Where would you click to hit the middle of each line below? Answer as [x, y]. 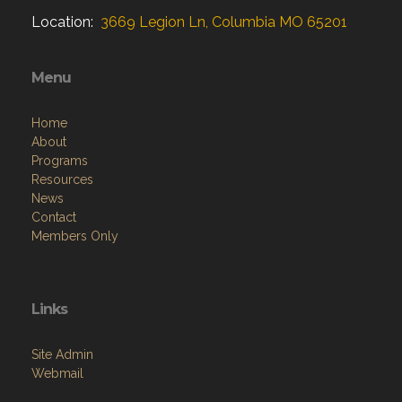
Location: [64, 22]
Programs [60, 161]
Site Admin [62, 354]
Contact [54, 217]
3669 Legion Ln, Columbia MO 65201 [222, 22]
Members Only [75, 236]
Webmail [57, 373]
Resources [62, 179]
